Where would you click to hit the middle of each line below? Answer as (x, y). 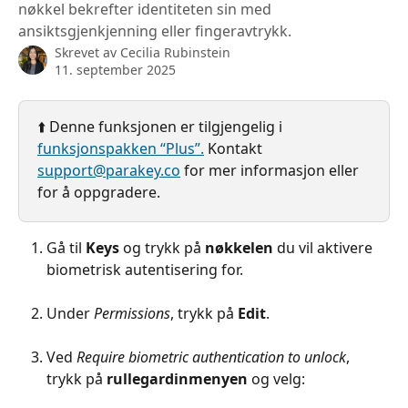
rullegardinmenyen (177, 379)
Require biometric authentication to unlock (209, 357)
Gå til (66, 248)
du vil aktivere (325, 248)
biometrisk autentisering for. (145, 270)
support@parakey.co (109, 170)
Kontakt (235, 148)
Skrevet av (87, 52)
